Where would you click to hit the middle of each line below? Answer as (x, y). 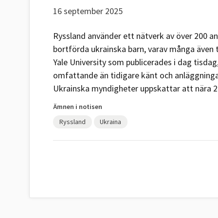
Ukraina (111, 122)
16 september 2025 (88, 11)
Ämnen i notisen (78, 107)
